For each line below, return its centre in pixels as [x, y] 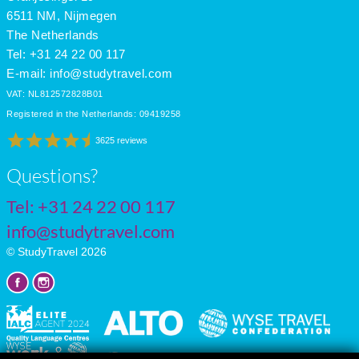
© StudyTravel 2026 [56, 251]
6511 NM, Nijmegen [62, 15]
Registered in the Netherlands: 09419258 [94, 113]
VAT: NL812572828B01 [55, 93]
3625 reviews [121, 140]
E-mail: [28, 73]
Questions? [52, 175]
